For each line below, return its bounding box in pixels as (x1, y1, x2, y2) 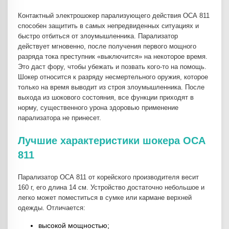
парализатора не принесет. (18, 114, 103, 122)
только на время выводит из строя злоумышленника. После (18, 83, 204, 91)
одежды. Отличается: (18, 204, 85, 212)
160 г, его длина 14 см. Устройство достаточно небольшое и (18, 184, 204, 192)
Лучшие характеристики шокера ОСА (18, 135, 205, 147)
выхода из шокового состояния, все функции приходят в (18, 94, 194, 102)
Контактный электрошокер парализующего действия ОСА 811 (18, 12, 210, 20)
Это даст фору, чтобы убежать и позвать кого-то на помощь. (18, 63, 207, 71)
